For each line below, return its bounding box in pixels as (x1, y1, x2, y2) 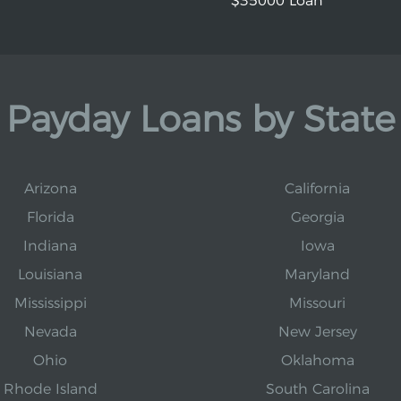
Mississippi (13, 294, 87, 311)
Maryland (285, 266, 351, 283)
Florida (26, 209, 74, 226)
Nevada (23, 323, 77, 340)
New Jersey (277, 323, 357, 340)
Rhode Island (3, 380, 98, 397)
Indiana (23, 237, 78, 254)
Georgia (290, 209, 345, 226)
